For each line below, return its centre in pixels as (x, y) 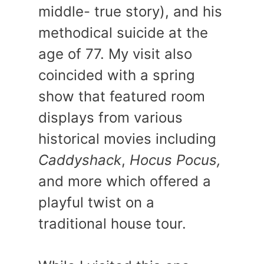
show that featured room (122, 97)
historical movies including (127, 139)
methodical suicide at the (123, 33)
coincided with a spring (117, 75)
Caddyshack (80, 160)
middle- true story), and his (130, 12)
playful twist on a (96, 203)
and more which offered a (125, 181)
